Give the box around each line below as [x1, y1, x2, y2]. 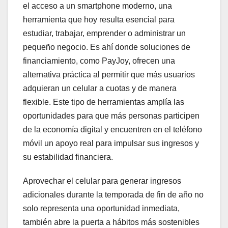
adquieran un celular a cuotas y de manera [23, 84, 177, 93]
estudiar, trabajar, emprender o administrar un [23, 29, 186, 38]
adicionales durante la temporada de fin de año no [23, 190, 204, 199]
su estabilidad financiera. [23, 153, 113, 162]
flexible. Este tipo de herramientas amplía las [23, 98, 184, 107]
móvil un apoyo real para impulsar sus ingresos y [23, 139, 199, 148]
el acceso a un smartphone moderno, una [23, 2, 172, 11]
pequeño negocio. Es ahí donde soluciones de [23, 43, 190, 52]
